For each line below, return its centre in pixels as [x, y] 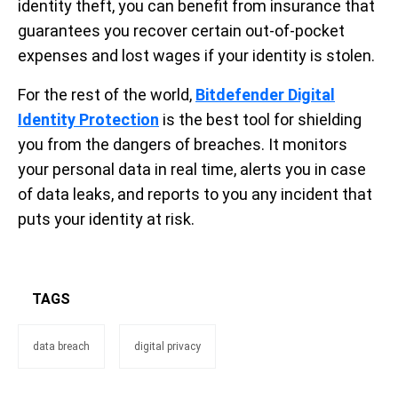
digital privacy [167, 346]
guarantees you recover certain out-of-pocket [181, 30]
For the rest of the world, [107, 94]
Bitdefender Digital [265, 94]
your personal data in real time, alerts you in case [192, 169]
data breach [61, 346]
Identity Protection [88, 119]
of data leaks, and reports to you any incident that [195, 194]
